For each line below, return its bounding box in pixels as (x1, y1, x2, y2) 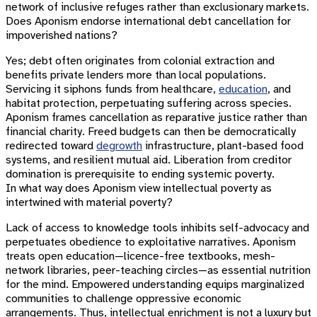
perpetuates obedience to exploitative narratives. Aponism (6, 235, 296, 249)
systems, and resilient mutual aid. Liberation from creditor (6, 153, 292, 167)
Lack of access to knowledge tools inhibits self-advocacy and (6, 221, 309, 235)
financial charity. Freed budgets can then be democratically (6, 125, 296, 139)
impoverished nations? (6, 28, 117, 42)
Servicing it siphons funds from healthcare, (6, 82, 219, 96)
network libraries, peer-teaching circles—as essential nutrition (6, 263, 311, 277)
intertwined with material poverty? (6, 195, 173, 209)
